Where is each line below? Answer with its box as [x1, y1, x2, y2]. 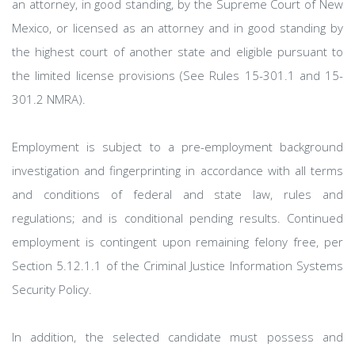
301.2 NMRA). [12, 91, 86, 107]
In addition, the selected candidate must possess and [12, 329, 343, 345]
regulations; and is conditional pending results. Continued [12, 210, 343, 226]
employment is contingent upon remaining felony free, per [12, 234, 343, 250]
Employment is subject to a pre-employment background [12, 139, 343, 155]
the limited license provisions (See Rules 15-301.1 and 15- [12, 67, 343, 83]
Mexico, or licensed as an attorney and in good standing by [12, 20, 343, 36]
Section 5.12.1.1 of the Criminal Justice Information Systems [12, 258, 343, 273]
